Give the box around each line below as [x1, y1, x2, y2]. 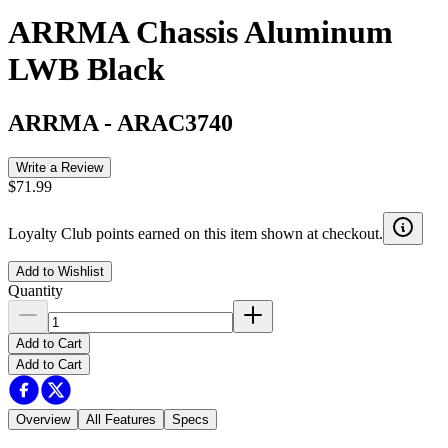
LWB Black [8, 51, 165, 88]
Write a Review [16, 159, 103, 175]
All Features [86, 411, 156, 427]
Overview [16, 411, 70, 427]
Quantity [8, 281, 63, 299]
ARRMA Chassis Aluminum [8, 14, 393, 51]
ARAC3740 [117, 109, 233, 136]
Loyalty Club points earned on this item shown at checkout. [8, 224, 383, 242]
